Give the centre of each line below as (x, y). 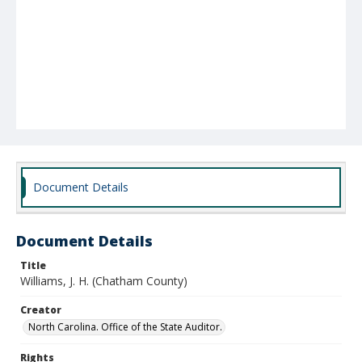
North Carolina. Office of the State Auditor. (125, 327)
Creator (41, 310)
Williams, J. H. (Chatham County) (104, 281)
